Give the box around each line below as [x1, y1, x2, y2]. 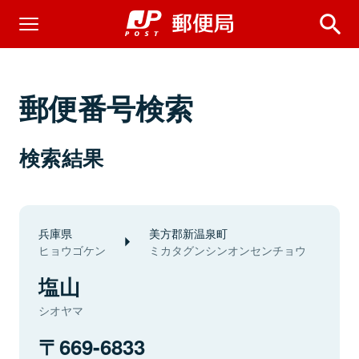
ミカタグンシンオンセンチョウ [149, 242, 306, 258]
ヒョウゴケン [38, 242, 106, 258]
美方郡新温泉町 [149, 224, 228, 241]
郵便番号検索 [19, 87, 194, 128]
